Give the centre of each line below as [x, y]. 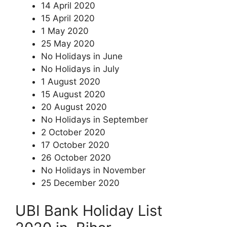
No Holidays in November [93, 170]
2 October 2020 [73, 132]
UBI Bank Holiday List [89, 211]
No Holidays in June [82, 56]
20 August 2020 [74, 107]
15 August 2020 [73, 94]
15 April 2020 [68, 18]
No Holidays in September [94, 119]
